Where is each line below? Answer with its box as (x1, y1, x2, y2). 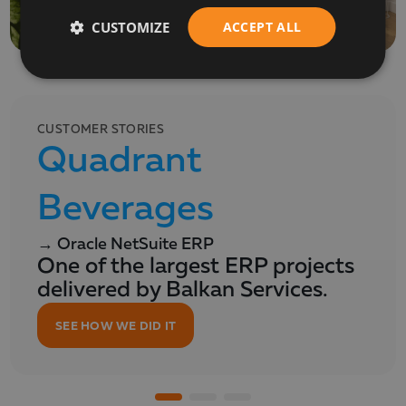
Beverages (37, 191, 214, 228)
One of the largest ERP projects (37, 256, 354, 279)
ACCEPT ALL (222, 18, 302, 35)
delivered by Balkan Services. (37, 280, 328, 303)
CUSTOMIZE (92, 18, 170, 36)
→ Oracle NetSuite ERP (37, 237, 214, 254)
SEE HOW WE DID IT (55, 318, 177, 333)
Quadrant (37, 143, 202, 180)
